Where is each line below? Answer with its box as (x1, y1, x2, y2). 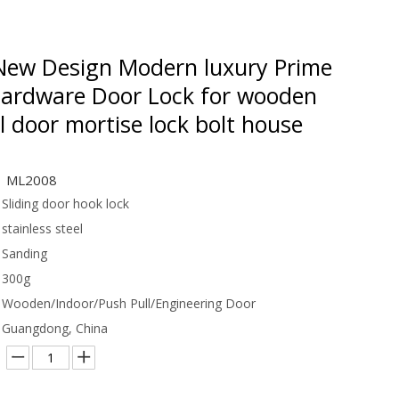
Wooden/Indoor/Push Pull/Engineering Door (2, 294, 256, 312)
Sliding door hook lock (2, 194, 129, 212)
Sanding (2, 244, 47, 262)
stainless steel (2, 219, 83, 237)
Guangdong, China (2, 319, 108, 337)
